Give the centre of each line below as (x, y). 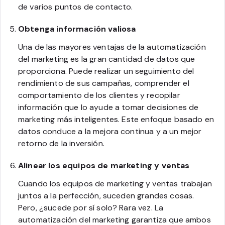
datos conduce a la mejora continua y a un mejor (110, 131)
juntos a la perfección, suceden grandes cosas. (106, 195)
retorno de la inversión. (61, 143)
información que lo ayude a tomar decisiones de (108, 107)
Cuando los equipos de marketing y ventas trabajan (115, 183)
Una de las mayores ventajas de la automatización (112, 47)
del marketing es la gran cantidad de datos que (107, 59)
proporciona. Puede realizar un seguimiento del (106, 71)
